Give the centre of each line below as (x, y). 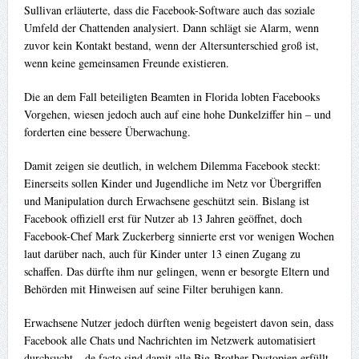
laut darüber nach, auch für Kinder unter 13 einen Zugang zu (162, 254)
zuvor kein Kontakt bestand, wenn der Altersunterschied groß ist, (171, 46)
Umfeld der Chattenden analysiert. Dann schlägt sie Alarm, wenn (171, 28)
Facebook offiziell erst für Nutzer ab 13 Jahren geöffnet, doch (163, 219)
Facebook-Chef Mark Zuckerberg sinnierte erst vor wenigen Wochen (179, 236)
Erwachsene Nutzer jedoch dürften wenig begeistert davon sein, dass (178, 323)
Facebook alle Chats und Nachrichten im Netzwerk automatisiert (169, 341)
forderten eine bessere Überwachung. (107, 132)
